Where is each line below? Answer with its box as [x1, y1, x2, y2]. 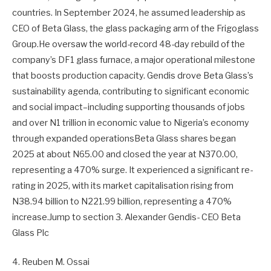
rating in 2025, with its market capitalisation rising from [12, 180, 233, 191]
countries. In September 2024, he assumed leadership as [12, 7, 246, 18]
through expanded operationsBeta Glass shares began [12, 132, 236, 144]
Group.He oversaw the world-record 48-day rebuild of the [12, 38, 245, 50]
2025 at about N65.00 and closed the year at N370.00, [12, 148, 238, 160]
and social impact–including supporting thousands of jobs [12, 101, 245, 113]
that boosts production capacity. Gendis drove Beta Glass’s [12, 70, 253, 81]
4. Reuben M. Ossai [12, 256, 90, 267]
